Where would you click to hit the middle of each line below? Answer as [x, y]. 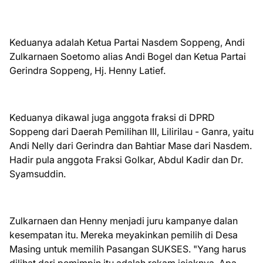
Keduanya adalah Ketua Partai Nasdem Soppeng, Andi [127, 43]
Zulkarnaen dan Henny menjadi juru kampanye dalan [124, 221]
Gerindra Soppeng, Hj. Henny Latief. [89, 71]
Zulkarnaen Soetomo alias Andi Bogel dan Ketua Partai [128, 57]
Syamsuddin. [39, 174]
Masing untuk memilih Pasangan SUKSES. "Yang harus [128, 249]
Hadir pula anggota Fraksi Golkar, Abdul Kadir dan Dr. [126, 160]
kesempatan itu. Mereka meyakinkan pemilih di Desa [124, 235]
